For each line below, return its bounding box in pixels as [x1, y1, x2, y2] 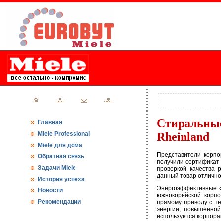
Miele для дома [38, 142, 82, 148]
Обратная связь [38, 153, 84, 160]
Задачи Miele [38, 164, 76, 171]
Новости [38, 187, 63, 194]
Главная [38, 119, 62, 126]
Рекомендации [38, 198, 81, 205]
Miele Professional [38, 130, 90, 137]
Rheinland [157, 130, 209, 144]
